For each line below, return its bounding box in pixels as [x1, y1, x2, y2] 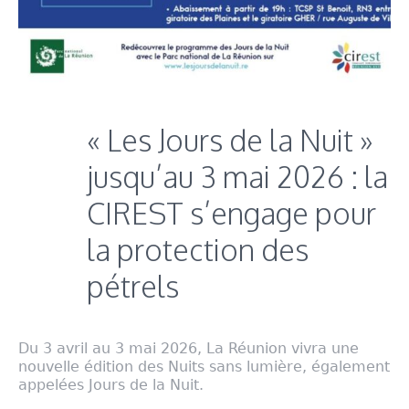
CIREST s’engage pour [87, 194, 376, 232]
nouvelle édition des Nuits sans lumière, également [18, 357, 390, 375]
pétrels [87, 267, 179, 305]
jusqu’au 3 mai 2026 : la [87, 157, 388, 195]
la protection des [87, 230, 309, 268]
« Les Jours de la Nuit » [87, 121, 373, 159]
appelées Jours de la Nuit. [18, 375, 204, 393]
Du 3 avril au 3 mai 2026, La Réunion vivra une [18, 339, 359, 357]
